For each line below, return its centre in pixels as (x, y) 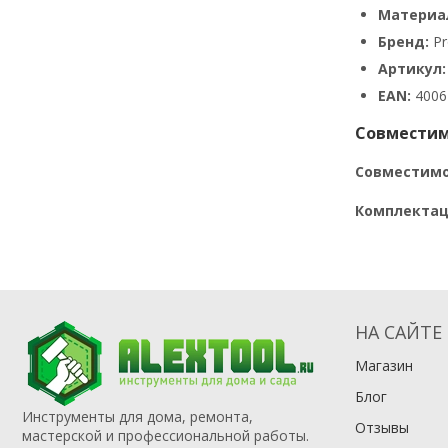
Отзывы (381, 428)
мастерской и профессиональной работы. (165, 436)
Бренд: (403, 42)
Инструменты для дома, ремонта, (137, 417)
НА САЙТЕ (398, 332)
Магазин (383, 366)
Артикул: (411, 69)
